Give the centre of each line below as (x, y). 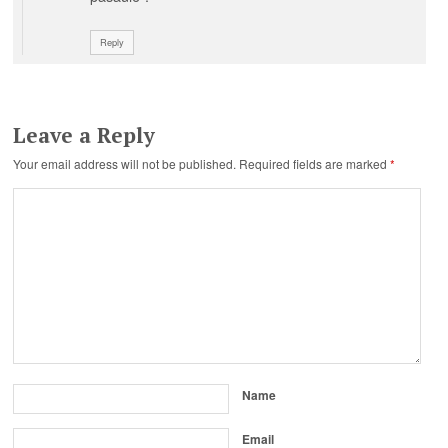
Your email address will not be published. (125, 163)
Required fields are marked (315, 163)
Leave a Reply (84, 134)
